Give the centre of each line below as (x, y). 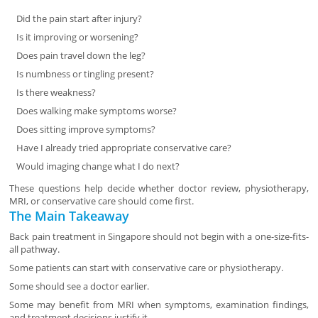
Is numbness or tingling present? (86, 74)
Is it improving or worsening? (78, 37)
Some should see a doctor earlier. (79, 286)
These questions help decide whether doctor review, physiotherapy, (159, 188)
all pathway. (35, 250)
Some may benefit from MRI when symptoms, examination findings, (159, 305)
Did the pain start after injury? (79, 19)
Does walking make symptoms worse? (97, 111)
